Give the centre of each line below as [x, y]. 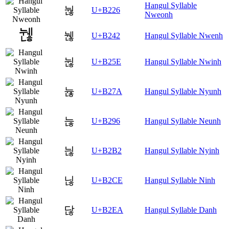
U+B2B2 [107, 151]
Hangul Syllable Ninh [180, 180]
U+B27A [107, 91]
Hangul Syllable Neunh [183, 121]
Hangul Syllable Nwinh [183, 62]
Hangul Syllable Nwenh [184, 36]
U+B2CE [107, 180]
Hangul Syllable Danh [181, 210]
